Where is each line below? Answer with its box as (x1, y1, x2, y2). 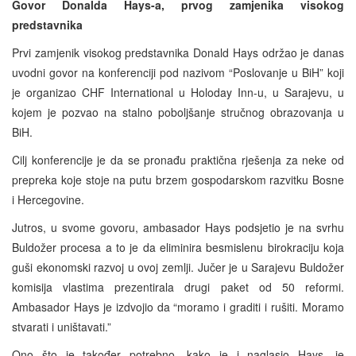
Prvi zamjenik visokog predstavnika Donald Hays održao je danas (12, 44, 344, 60)
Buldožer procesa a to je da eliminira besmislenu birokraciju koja (12, 238, 344, 255)
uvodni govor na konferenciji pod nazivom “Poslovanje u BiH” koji (12, 64, 344, 80)
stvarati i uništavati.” (12, 318, 111, 335)
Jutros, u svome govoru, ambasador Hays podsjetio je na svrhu (12, 219, 344, 235)
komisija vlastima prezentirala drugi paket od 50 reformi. (12, 278, 344, 295)
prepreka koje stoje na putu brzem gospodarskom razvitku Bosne (12, 171, 344, 188)
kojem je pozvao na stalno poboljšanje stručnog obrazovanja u (12, 103, 344, 120)
